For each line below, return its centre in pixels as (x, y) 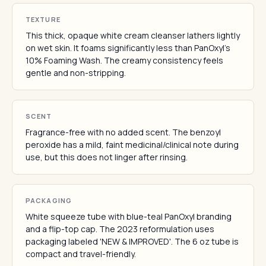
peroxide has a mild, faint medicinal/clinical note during (132, 145)
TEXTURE (43, 19)
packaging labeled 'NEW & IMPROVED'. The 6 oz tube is (132, 241)
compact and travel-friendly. (81, 254)
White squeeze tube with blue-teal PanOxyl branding (129, 216)
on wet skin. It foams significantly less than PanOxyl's (128, 48)
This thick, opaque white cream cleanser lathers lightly (133, 35)
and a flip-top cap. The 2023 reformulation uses (120, 229)
